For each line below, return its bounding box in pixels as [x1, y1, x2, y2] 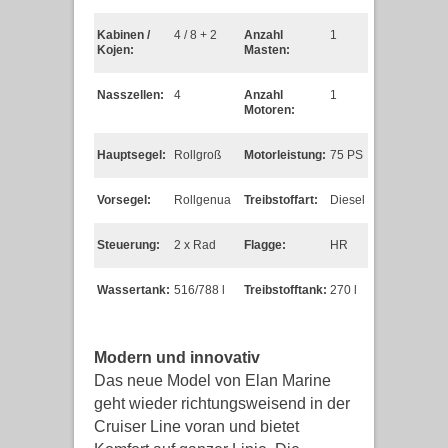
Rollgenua [174, 193, 231, 207]
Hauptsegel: [97, 148, 166, 162]
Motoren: [244, 103, 295, 117]
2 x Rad [174, 238, 216, 252]
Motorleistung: [244, 148, 326, 162]
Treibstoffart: [244, 193, 318, 207]
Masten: [244, 43, 290, 57]
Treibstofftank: [244, 283, 327, 297]
